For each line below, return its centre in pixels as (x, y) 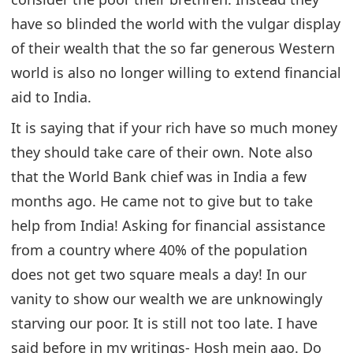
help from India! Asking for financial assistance (168, 225)
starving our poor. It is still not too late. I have (164, 323)
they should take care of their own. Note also (162, 152)
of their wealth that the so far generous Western (173, 48)
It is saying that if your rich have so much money (174, 127)
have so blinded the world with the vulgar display (176, 23)
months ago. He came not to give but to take (162, 201)
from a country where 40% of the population (159, 249)
